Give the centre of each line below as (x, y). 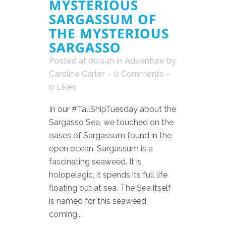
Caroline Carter (77, 74)
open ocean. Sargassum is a (101, 149)
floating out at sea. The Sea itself (110, 188)
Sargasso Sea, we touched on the (111, 123)
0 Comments (139, 74)
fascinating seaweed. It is (95, 162)
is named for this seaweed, (98, 201)
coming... (65, 214)
